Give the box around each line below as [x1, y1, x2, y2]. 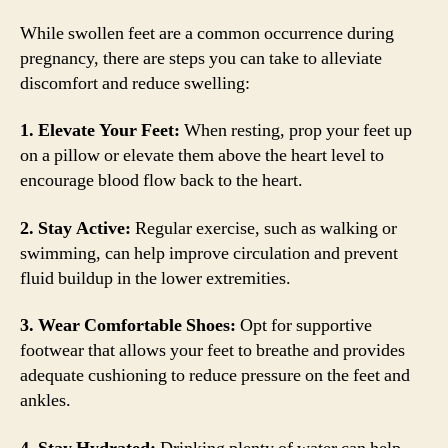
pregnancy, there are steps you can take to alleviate [20, 46, 382, 70]
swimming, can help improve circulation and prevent [20, 241, 398, 265]
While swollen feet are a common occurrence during [20, 21, 394, 45]
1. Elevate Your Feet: [20, 119, 180, 142]
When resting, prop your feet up [180, 119, 412, 142]
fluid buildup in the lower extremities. [20, 266, 291, 290]
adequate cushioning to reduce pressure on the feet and [20, 364, 410, 387]
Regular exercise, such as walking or [131, 216, 397, 240]
